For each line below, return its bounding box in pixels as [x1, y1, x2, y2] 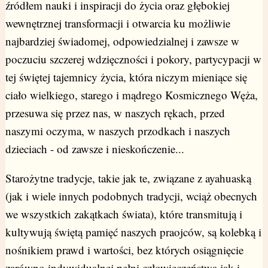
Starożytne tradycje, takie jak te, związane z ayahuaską [5, 170, 251, 186]
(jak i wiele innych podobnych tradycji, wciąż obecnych [5, 188, 257, 204]
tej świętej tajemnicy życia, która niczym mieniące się [5, 69, 247, 85]
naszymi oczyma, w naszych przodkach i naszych [5, 123, 230, 139]
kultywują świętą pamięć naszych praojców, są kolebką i [5, 224, 261, 240]
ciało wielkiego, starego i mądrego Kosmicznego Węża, [5, 87, 258, 103]
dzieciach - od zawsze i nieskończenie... [5, 141, 184, 157]
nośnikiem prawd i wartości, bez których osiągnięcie [5, 242, 243, 258]
